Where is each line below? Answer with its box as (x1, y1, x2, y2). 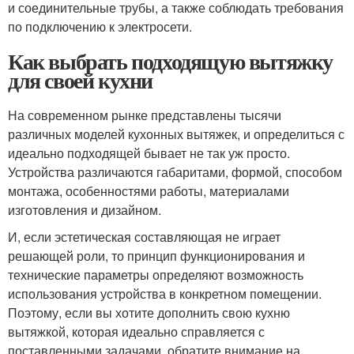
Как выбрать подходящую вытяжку (8, 45, 333, 77)
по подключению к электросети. (8, 17, 192, 36)
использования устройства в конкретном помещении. (8, 284, 322, 303)
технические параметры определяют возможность (8, 265, 303, 284)
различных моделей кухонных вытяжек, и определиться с (8, 125, 345, 143)
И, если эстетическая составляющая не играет (8, 228, 281, 246)
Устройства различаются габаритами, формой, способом (8, 163, 342, 181)
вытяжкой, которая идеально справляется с (8, 322, 265, 341)
